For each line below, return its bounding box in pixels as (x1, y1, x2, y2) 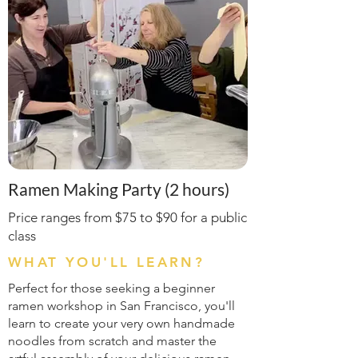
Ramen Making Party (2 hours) (8, 179, 229, 199)
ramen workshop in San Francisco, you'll (8, 298, 235, 313)
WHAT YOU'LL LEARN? (8, 254, 205, 270)
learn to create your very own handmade (8, 316, 235, 331)
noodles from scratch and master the (8, 333, 217, 348)
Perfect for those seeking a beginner (8, 280, 215, 296)
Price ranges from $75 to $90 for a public (8, 209, 247, 225)
